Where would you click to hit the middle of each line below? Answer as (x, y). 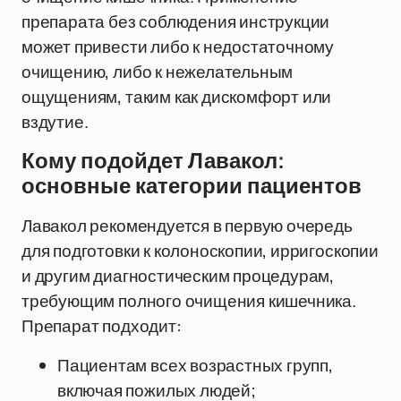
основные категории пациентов (192, 186)
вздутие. (55, 122)
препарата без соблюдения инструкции (176, 21)
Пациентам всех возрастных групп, (195, 365)
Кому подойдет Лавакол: (153, 161)
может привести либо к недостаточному (178, 47)
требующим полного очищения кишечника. (189, 301)
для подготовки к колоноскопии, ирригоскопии (200, 251)
